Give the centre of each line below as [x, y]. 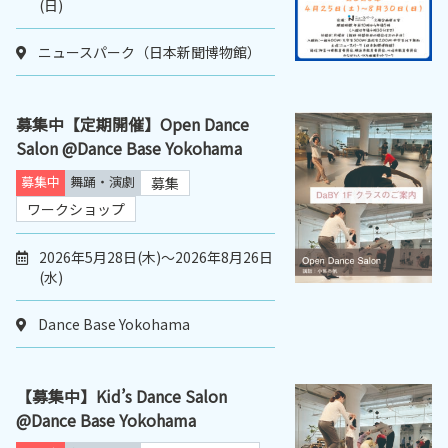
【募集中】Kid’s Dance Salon [121, 396]
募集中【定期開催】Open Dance [132, 124]
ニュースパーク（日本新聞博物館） [149, 52]
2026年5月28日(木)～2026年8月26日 [156, 257]
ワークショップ [76, 209]
